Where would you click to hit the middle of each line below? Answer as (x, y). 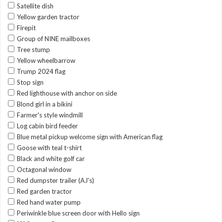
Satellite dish (35, 6)
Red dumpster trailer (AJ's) (55, 180)
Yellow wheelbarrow (46, 60)
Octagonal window (44, 169)
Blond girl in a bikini (45, 104)
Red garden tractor (44, 191)
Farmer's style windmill (50, 115)
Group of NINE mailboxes (54, 39)
